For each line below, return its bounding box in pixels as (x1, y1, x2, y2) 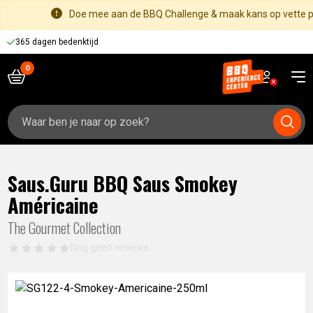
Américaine (8, 190, 99, 219)
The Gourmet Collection (8, 217, 122, 238)
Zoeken (7, 100, 45, 113)
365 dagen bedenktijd (15, 36, 99, 47)
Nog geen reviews (71, 242, 150, 253)
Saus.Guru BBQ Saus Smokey (8, 168, 238, 198)
